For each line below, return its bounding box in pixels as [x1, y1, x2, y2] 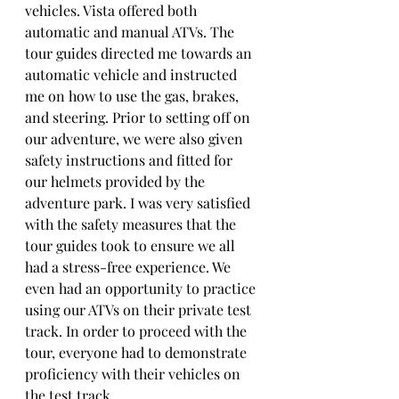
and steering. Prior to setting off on [25, 108, 254, 126]
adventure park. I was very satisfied [25, 193, 254, 212]
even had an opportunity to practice [25, 279, 259, 297]
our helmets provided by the [25, 172, 208, 191]
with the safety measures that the [25, 215, 240, 233]
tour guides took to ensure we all [25, 236, 239, 255]
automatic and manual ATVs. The [25, 22, 238, 41]
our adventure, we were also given [25, 129, 247, 148]
